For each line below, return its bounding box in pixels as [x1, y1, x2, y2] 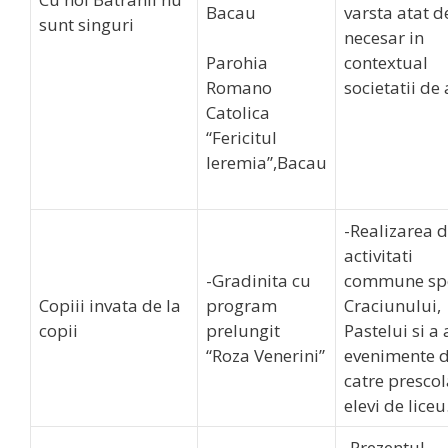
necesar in [344, 26, 424, 49]
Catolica [206, 101, 270, 124]
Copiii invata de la [39, 294, 181, 317]
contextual [344, 51, 428, 74]
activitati [344, 244, 413, 267]
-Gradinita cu [206, 269, 311, 292]
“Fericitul [206, 126, 277, 149]
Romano [206, 76, 272, 99]
